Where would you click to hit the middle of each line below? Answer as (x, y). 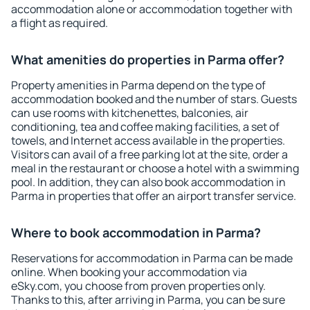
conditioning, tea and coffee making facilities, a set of (145, 127)
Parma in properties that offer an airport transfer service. (154, 196)
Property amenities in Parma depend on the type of (138, 85)
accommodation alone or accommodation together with (152, 9)
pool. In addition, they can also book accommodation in (148, 182)
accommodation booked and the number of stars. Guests (154, 99)
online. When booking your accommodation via (129, 272)
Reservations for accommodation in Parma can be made (152, 258)
